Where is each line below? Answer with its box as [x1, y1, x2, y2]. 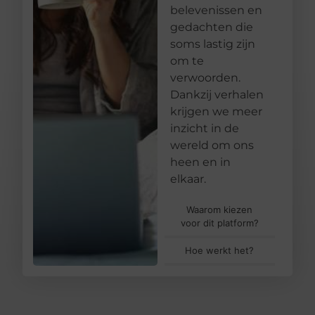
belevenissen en [169, 3, 262, 17]
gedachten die [169, 20, 253, 34]
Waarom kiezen [186, 203, 253, 215]
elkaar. [169, 172, 206, 186]
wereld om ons [169, 138, 254, 152]
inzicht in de [169, 121, 239, 135]
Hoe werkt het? [185, 244, 255, 256]
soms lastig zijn [169, 37, 255, 51]
